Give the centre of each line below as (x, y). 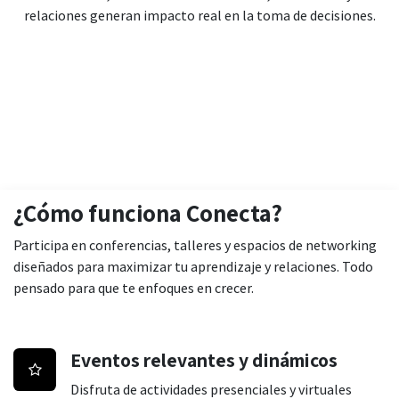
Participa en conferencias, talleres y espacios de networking (195, 245)
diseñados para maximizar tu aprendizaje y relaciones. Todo (193, 267)
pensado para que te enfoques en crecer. (134, 288)
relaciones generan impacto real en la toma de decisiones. (199, 16)
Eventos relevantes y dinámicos (204, 360)
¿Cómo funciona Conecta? (148, 213)
